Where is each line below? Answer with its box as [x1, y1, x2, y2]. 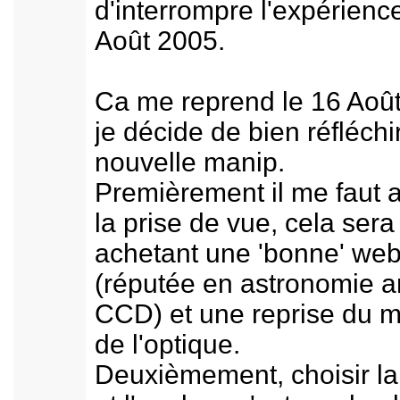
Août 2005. [95, 26, 225, 55]
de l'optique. [95, 329, 240, 359]
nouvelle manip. [95, 147, 285, 177]
